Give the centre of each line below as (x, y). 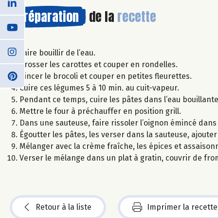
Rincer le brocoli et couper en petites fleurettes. (106, 76)
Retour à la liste (64, 207)
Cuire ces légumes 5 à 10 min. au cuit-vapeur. (99, 88)
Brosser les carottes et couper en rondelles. (99, 64)
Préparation (48, 16)
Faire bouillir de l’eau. (57, 53)
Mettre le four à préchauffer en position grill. (100, 111)
